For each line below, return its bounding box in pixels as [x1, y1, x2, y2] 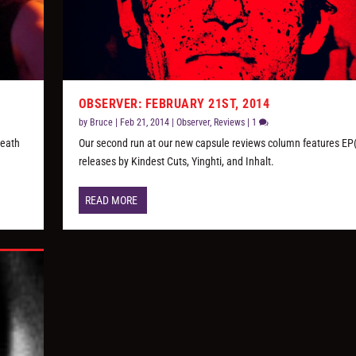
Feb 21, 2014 [119, 117, 169, 129]
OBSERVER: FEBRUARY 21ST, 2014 [78, 96, 270, 112]
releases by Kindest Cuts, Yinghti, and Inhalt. [78, 155, 274, 168]
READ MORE [84, 194, 137, 207]
